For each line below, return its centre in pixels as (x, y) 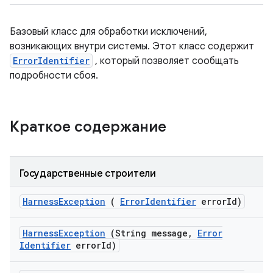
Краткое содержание (90, 127)
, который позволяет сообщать (166, 61)
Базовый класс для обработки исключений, (108, 32)
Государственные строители (88, 174)
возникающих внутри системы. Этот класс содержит (132, 46)
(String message (147, 233)
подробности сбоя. (54, 76)
